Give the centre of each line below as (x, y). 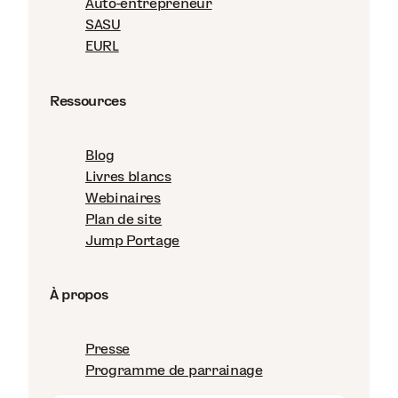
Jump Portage (133, 240)
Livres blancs (128, 176)
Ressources (88, 100)
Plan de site (124, 219)
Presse (108, 349)
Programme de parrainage (174, 370)
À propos (79, 295)
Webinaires (123, 197)
